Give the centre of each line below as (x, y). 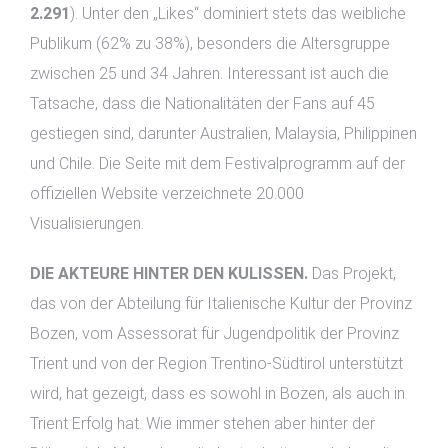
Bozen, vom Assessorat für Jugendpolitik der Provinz (214, 333)
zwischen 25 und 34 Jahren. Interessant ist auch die (209, 73)
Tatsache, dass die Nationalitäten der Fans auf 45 (202, 103)
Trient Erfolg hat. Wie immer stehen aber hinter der (202, 423)
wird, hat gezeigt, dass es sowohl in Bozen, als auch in (217, 393)
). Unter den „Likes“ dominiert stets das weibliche (238, 13)
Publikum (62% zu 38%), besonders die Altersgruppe (210, 43)
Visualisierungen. (87, 223)
